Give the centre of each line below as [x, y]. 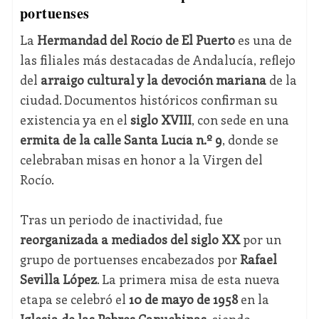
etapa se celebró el [74, 299]
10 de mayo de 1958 [183, 299]
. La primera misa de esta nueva [188, 279]
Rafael [258, 259]
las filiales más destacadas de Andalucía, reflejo [157, 59]
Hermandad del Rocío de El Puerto [136, 40]
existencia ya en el [75, 119]
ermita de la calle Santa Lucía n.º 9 [121, 139]
